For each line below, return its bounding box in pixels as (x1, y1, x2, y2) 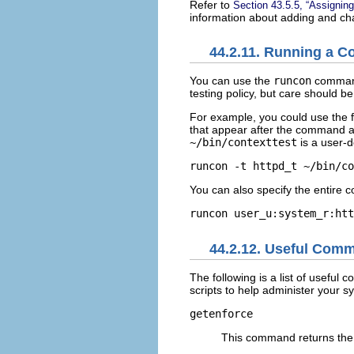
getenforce (190, 307, 253, 320)
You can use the (190, 74, 273, 88)
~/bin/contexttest (190, 136, 297, 149)
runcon (273, 74, 311, 88)
